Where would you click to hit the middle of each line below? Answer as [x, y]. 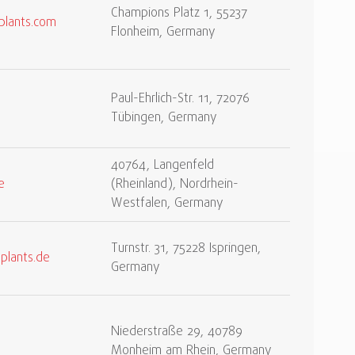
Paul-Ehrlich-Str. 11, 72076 [180, 99]
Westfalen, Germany [167, 204]
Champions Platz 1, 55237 [179, 13]
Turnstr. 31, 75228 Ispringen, [186, 249]
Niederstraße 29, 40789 [177, 332]
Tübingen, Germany [164, 118]
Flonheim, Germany [163, 32]
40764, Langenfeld [162, 166]
